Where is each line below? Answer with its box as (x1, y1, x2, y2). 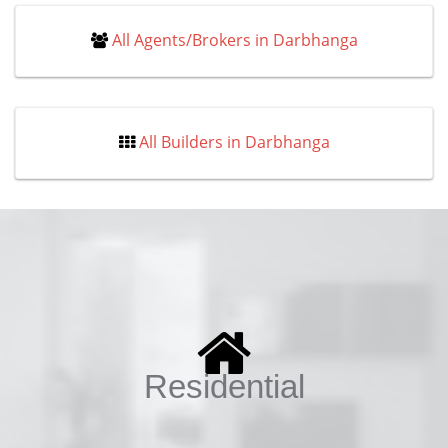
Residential (143, 368, 305, 405)
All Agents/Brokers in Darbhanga (111, 29, 358, 51)
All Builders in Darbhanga (138, 131, 330, 153)
